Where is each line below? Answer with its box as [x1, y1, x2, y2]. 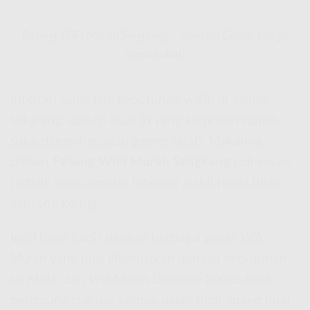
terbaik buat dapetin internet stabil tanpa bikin [10, 176, 282, 190]
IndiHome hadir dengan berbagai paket [10, 232, 240, 246]
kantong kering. [10, 197, 100, 210]
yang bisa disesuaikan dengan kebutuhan [46, 253, 286, 266]
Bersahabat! [125, 48, 185, 60]
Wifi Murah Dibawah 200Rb [89, 273, 241, 287]
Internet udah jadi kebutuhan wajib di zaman [10, 93, 270, 107]
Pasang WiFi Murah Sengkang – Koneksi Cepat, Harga [22, 29, 288, 42]
